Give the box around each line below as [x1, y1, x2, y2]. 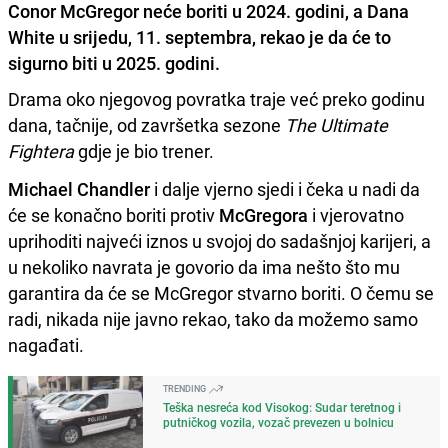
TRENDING [163, 381, 208, 395]
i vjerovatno [308, 202, 404, 227]
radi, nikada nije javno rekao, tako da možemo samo [8, 306, 418, 331]
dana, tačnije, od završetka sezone [8, 112, 285, 137]
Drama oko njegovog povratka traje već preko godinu [8, 86, 425, 111]
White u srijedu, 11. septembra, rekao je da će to [8, 24, 391, 49]
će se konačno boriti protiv [8, 202, 215, 227]
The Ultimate [285, 112, 388, 137]
